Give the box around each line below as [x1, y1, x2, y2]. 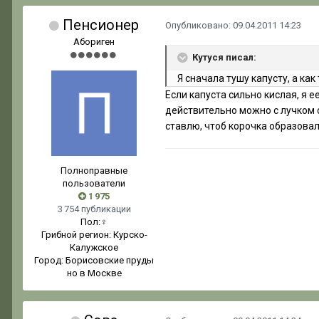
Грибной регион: [41, 229, 113, 241]
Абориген [73, 36, 115, 48]
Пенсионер [63, 16, 139, 34]
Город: [34, 255, 66, 266]
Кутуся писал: [192, 52, 256, 63]
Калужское [70, 242, 118, 253]
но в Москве [66, 268, 122, 279]
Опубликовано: [165, 20, 233, 31]
